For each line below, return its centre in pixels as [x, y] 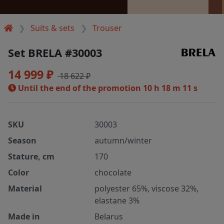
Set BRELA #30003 [55, 52]
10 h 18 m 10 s [170, 88]
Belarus [109, 216]
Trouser [107, 28]
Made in [24, 216]
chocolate [113, 172]
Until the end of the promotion [79, 88]
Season [22, 140]
